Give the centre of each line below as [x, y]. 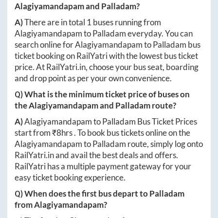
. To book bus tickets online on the [132, 133]
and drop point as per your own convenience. [93, 78]
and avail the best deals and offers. [116, 155]
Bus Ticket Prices [166, 122]
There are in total [55, 22]
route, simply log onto [164, 144]
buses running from [126, 22]
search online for [45, 45]
